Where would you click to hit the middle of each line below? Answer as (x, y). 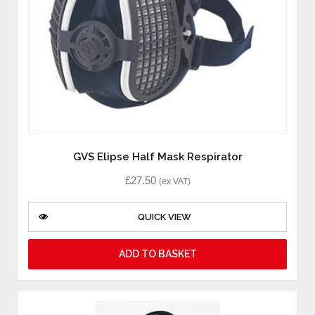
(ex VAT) (174, 181)
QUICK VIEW (164, 217)
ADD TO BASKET (157, 254)
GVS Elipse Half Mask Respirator (157, 156)
